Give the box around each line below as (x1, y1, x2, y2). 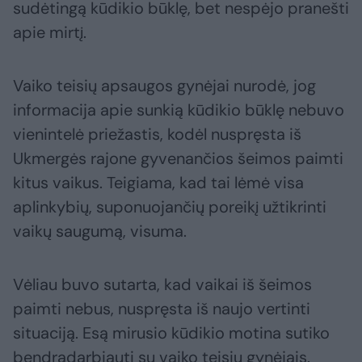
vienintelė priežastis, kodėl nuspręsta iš (13, 124, 301, 145)
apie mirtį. (13, 22, 86, 44)
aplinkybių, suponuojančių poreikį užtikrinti (13, 196, 326, 218)
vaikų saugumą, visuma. (13, 221, 187, 242)
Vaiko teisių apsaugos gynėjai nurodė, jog (13, 75, 316, 97)
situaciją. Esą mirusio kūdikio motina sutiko (13, 322, 330, 344)
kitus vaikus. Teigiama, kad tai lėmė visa (13, 172, 304, 194)
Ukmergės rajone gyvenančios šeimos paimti (13, 148, 343, 170)
